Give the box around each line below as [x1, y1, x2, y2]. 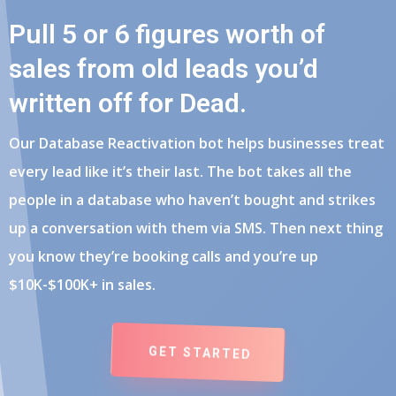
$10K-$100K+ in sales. [9, 274, 156, 294]
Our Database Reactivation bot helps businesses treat [9, 133, 385, 153]
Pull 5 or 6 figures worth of [9, 18, 325, 49]
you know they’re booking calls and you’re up [9, 246, 318, 266]
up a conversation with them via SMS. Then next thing [9, 217, 383, 238]
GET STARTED [148, 344, 253, 361]
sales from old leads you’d [9, 52, 318, 84]
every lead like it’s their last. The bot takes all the [9, 161, 352, 181]
